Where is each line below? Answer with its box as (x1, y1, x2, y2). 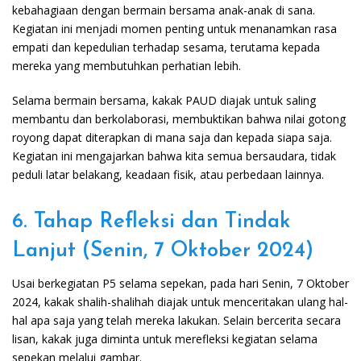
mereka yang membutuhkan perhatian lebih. (12, 58, 241, 74)
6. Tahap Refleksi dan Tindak (12, 211, 291, 234)
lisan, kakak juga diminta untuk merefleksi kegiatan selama (12, 331, 317, 347)
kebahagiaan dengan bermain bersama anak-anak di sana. (12, 2, 315, 19)
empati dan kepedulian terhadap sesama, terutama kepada (12, 39, 320, 56)
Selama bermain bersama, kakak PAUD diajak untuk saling (12, 93, 316, 109)
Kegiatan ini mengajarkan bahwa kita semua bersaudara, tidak (12, 148, 336, 164)
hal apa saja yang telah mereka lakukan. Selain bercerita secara (12, 313, 341, 329)
